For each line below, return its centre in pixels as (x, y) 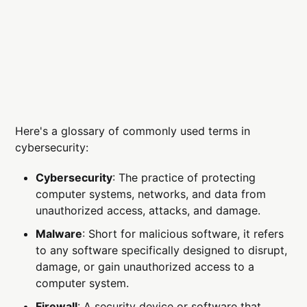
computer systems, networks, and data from (151, 194)
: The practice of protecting (184, 178)
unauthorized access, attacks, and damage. (148, 211)
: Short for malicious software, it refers (183, 234)
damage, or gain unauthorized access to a (145, 267)
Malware (59, 234)
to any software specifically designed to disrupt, (162, 250)
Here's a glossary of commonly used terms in (133, 131)
